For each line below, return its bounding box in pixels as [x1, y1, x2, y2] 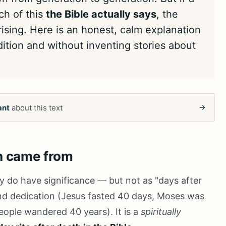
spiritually [141, 206, 181, 217]
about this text [10, 102, 63, 112]
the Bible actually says [46, 8, 156, 20]
